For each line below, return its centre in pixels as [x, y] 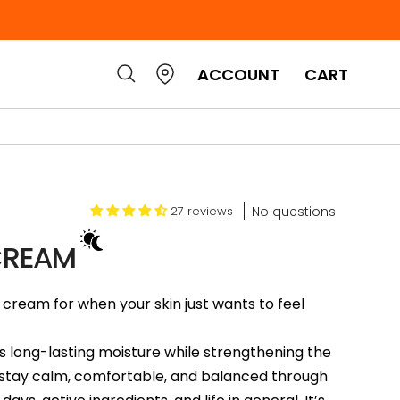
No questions [294, 211]
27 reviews [202, 211]
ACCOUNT [238, 74]
